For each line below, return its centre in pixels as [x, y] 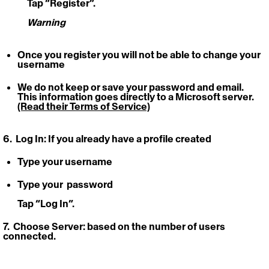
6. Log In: [26, 138]
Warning [46, 22]
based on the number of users [156, 226]
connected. [30, 236]
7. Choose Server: [44, 226]
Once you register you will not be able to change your [140, 54]
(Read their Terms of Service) [84, 106]
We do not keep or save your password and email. [131, 87]
